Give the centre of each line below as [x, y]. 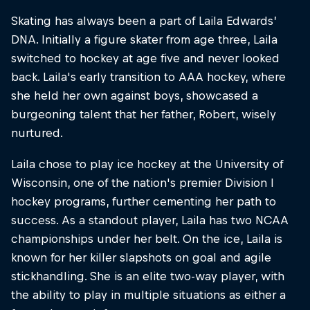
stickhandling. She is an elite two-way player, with [148, 276]
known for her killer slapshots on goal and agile [141, 258]
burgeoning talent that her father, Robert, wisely [144, 114]
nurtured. [37, 133]
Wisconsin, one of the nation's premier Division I [143, 183]
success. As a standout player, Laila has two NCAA [150, 220]
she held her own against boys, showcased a [135, 95]
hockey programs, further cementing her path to [144, 202]
